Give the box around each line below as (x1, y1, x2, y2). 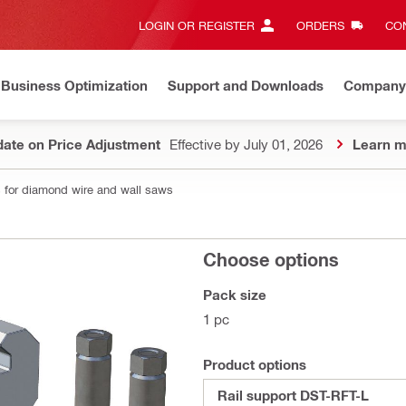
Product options (203, 356, 306, 372)
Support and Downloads (168, 76, 324, 93)
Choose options (203, 248, 339, 270)
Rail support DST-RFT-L (217, 387, 369, 403)
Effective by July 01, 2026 (169, 136, 323, 152)
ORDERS (295, 18, 344, 32)
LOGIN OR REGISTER (139, 18, 255, 32)
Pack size (203, 286, 266, 303)
